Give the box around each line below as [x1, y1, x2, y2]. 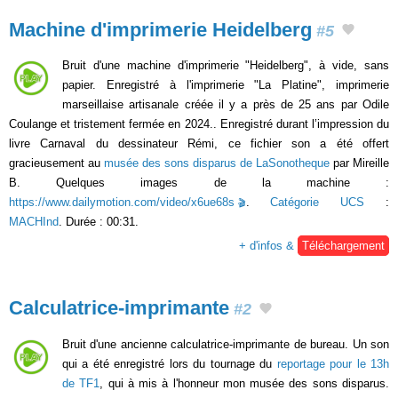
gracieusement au [9, 156, 104, 171]
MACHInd [9, 215, 59, 229]
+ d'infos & [239, 239, 298, 253]
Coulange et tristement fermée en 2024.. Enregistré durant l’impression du [9, 117, 389, 131]
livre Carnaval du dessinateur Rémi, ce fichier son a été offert [9, 137, 389, 151]
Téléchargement [302, 239, 385, 253]
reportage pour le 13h [276, 356, 390, 370]
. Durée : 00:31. [59, 215, 139, 229]
